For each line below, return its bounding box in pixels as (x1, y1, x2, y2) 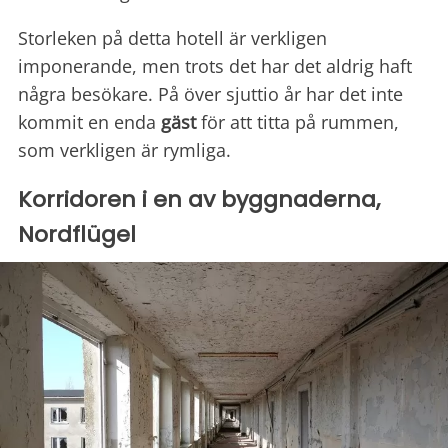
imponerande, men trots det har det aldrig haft (18, 53, 412, 78)
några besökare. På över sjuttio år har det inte (18, 81, 403, 106)
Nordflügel (18, 218, 136, 250)
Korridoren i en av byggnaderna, (18, 183, 380, 215)
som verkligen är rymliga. (18, 137, 231, 162)
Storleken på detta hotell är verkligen (18, 25, 327, 50)
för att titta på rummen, (196, 109, 399, 134)
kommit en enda (18, 109, 161, 134)
